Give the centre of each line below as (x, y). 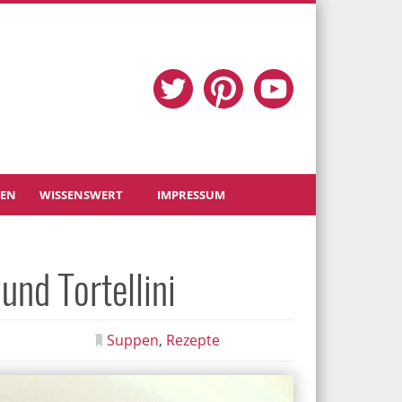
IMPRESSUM (192, 194)
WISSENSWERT (82, 194)
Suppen (133, 340)
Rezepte (193, 340)
